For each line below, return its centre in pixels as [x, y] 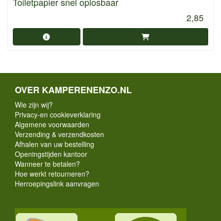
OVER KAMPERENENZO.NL [73, 90]
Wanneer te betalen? [47, 164]
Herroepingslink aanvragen [57, 183]
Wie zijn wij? [34, 104]
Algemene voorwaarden [52, 124]
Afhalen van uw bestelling [55, 144]
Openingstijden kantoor [51, 154]
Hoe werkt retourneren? [52, 173]
